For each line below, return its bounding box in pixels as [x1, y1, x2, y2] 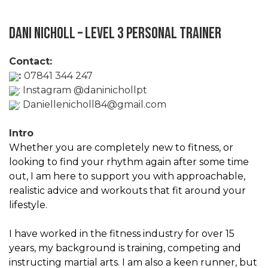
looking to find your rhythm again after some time [9, 156, 249, 167]
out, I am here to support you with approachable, [9, 170, 245, 182]
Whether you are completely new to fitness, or [9, 141, 233, 153]
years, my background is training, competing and [9, 242, 241, 254]
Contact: [9, 55, 52, 67]
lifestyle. [9, 199, 47, 211]
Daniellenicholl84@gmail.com [23, 98, 166, 110]
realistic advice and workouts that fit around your [9, 184, 246, 196]
